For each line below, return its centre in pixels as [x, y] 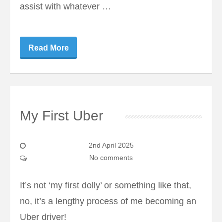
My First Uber [61, 116]
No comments [111, 158]
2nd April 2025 [111, 145]
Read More [48, 48]
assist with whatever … [65, 7]
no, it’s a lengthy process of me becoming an [108, 201]
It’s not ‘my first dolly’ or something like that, [106, 186]
